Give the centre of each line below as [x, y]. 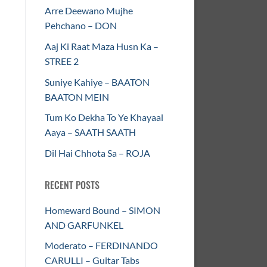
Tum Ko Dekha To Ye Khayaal [104, 117]
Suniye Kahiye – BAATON [97, 82]
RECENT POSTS [72, 184]
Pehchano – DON [81, 26]
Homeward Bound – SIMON [103, 210]
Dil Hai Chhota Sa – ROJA [97, 153]
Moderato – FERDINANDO [101, 246]
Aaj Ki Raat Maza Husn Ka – [102, 46]
